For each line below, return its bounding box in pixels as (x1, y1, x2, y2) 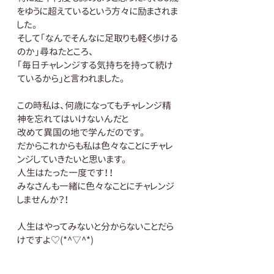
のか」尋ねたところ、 (17, 45, 94, 58)
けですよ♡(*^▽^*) (17, 234, 94, 246)
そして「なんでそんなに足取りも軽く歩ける (17, 32, 178, 45)
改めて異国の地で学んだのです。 (17, 126, 145, 139)
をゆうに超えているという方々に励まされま (17, 5, 178, 18)
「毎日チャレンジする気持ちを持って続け (17, 59, 173, 72)
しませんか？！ (17, 193, 69, 206)
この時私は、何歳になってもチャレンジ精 (17, 99, 171, 112)
